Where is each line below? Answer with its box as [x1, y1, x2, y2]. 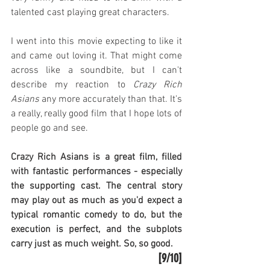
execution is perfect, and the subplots [11, 224, 182, 236]
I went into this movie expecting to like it [11, 36, 182, 48]
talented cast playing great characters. [11, 7, 169, 19]
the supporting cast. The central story [11, 180, 182, 193]
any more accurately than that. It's [39, 93, 182, 106]
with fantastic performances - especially [11, 166, 182, 178]
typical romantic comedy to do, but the [11, 209, 182, 222]
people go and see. [11, 122, 88, 135]
